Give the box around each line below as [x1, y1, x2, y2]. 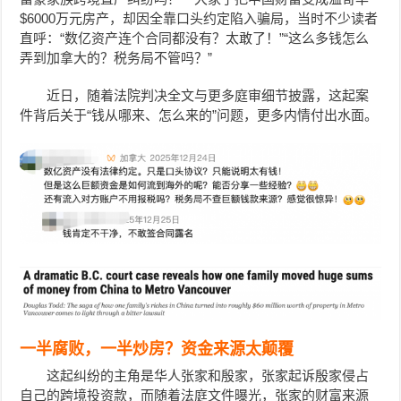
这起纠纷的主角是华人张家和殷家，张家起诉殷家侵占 [47, 367, 370, 383]
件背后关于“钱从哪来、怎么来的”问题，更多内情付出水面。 [20, 107, 379, 123]
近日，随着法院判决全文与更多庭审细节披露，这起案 [47, 87, 370, 103]
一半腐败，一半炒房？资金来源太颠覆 [20, 339, 294, 358]
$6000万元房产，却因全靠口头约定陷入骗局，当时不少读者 [20, 10, 379, 26]
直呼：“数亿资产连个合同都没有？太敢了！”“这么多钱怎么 [20, 30, 370, 46]
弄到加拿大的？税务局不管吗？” [20, 49, 213, 65]
